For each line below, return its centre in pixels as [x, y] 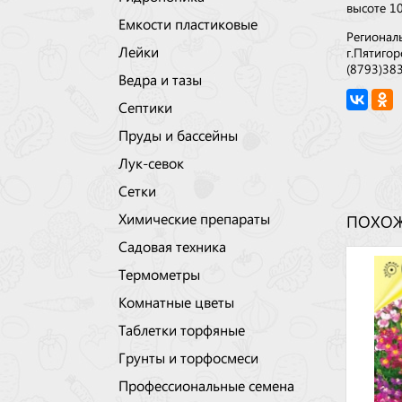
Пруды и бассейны [178, 135]
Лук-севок [151, 162]
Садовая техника [172, 246]
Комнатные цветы [176, 301]
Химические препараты [194, 218]
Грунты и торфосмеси [188, 357]
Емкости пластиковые [188, 23]
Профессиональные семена [206, 385]
